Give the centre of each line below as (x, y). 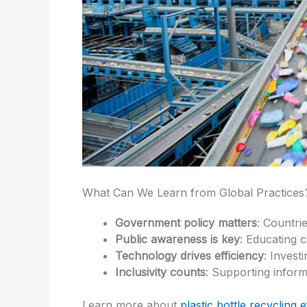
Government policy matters (186, 222)
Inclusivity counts (160, 272)
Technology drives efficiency (189, 255)
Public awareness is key (177, 239)
